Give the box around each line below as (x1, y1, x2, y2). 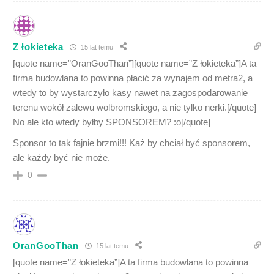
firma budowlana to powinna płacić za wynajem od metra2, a (13, 73, 253, 83)
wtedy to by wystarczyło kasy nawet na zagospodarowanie (13, 87, 248, 98)
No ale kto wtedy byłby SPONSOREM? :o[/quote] (13, 117, 210, 127)
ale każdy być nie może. (13, 152, 110, 163)
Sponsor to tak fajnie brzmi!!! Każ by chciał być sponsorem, (13, 138, 250, 148)
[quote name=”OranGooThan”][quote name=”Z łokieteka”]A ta (13, 58, 256, 68)
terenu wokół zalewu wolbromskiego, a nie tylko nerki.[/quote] (13, 102, 256, 113)
